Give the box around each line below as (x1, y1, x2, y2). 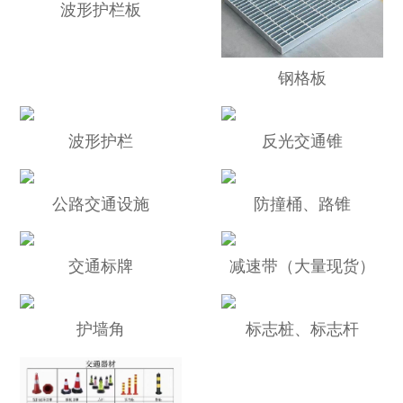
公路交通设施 (52, 194, 149, 213)
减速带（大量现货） (229, 257, 375, 276)
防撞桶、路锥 (254, 194, 351, 213)
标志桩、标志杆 (246, 319, 359, 338)
